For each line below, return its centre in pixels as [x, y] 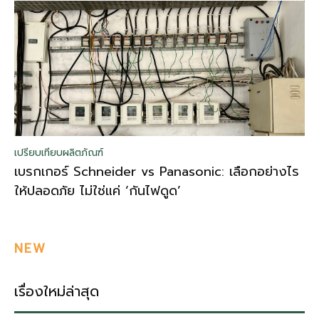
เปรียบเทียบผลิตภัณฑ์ [59, 152]
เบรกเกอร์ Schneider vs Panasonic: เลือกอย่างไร [157, 171]
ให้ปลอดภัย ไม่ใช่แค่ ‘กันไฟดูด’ [98, 190]
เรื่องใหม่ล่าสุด [57, 291]
